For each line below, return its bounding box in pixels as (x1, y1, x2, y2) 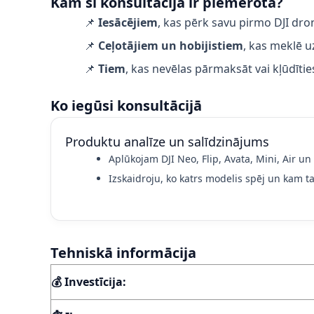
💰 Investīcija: (51, 273, 126, 289)
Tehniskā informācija (50, 243, 196, 262)
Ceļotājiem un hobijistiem (98, 37, 243, 53)
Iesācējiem (98, 14, 158, 30)
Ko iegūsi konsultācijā (50, 95, 202, 115)
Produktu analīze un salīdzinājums (65, 132, 269, 150)
